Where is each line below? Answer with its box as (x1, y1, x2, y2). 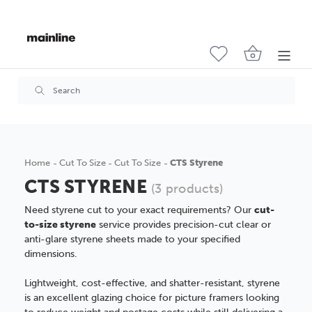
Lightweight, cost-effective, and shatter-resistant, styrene (24, 277, 280, 289)
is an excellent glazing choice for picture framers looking (24, 292, 279, 304)
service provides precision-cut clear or (96, 219, 271, 231)
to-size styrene (24, 219, 96, 231)
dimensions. (24, 248, 77, 260)
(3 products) (151, 182, 223, 196)
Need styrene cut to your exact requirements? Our (24, 204, 254, 216)
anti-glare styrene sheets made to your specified (24, 233, 240, 245)
